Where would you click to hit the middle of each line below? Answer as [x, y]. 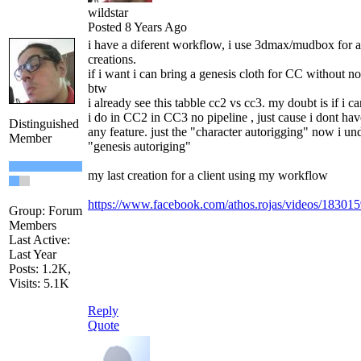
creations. [114, 60]
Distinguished [44, 124]
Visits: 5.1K [39, 284]
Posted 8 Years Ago [137, 27]
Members [33, 226]
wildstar [108, 13]
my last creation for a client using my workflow [208, 176]
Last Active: [39, 240]
